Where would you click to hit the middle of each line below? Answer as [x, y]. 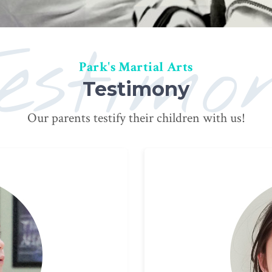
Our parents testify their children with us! [136, 118]
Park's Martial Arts [136, 67]
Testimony [136, 89]
